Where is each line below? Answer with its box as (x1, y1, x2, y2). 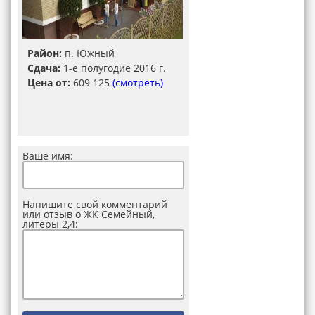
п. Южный (62, 46, 115, 60)
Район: (27, 46, 62, 60)
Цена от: (27, 76, 70, 89)
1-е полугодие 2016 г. (60, 61, 166, 75)
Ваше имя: (22, 149, 73, 162)
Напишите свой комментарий (22, 198, 167, 211)
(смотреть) (112, 76, 163, 89)
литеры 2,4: (22, 217, 78, 231)
